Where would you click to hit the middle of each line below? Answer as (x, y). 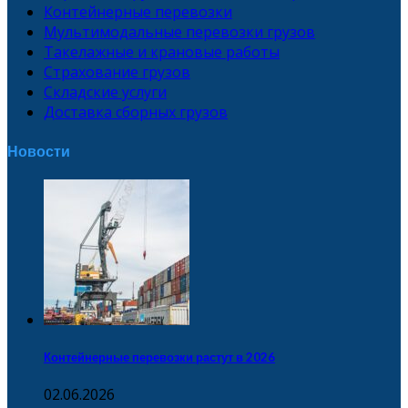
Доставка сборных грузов (136, 112)
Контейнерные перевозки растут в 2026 (159, 357)
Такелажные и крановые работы (162, 52)
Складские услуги (105, 92)
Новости (39, 150)
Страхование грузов (117, 72)
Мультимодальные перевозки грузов (179, 32)
